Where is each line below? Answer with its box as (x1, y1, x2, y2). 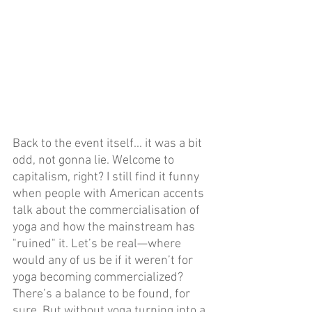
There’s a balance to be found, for (13, 286, 193, 302)
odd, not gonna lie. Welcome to (13, 153, 177, 168)
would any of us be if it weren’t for (13, 253, 196, 268)
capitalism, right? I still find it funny (13, 169, 202, 185)
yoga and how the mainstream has (13, 219, 198, 235)
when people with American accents (13, 186, 207, 201)
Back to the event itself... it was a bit (13, 136, 205, 151)
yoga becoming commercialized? (13, 270, 186, 285)
